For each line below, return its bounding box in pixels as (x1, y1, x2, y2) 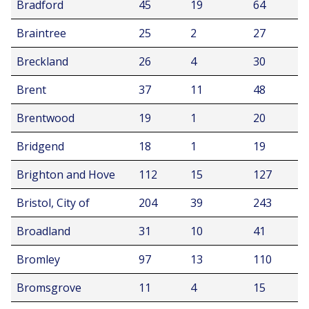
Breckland (17, 54, 68, 69)
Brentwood (17, 110, 74, 126)
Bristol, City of (17, 195, 90, 210)
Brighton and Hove (17, 167, 115, 182)
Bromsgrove (17, 280, 81, 295)
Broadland (17, 223, 70, 239)
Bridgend (17, 139, 64, 154)
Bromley (17, 252, 60, 267)
